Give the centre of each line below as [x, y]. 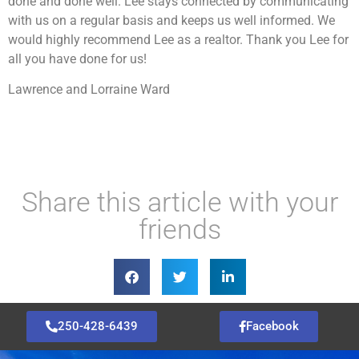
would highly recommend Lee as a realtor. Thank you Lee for [178, 39]
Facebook [273, 327]
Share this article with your [179, 202]
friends [179, 230]
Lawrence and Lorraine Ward [89, 90]
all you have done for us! [77, 58]
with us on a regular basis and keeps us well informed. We [171, 20]
